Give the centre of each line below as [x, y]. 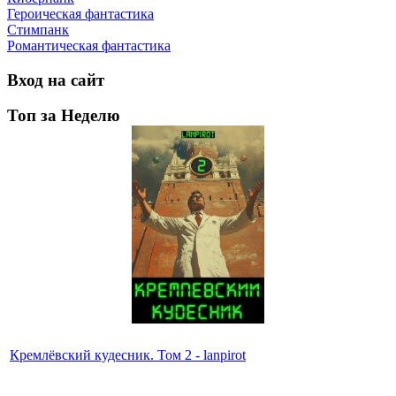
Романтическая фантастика [89, 45]
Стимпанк [38, 29]
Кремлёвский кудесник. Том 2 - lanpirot [128, 355]
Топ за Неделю [64, 116]
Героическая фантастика [80, 13]
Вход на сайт [56, 80]
